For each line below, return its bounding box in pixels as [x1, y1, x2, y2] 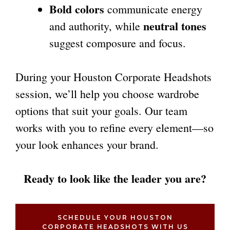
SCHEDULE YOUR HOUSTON [57, 214, 173, 221]
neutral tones [143, 17, 206, 34]
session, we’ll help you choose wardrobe [15, 86, 199, 101]
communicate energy [104, 2, 202, 16]
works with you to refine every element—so [15, 120, 214, 135]
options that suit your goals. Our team [15, 103, 187, 118]
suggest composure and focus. [49, 35, 186, 50]
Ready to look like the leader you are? [24, 170, 206, 187]
